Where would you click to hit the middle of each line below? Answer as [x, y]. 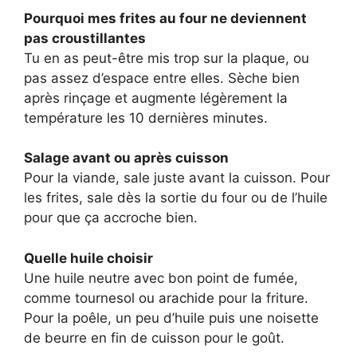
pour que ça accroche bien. [111, 218]
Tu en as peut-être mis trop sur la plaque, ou [167, 58]
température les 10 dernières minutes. [146, 118]
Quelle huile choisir [88, 258]
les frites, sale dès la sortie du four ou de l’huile [176, 198]
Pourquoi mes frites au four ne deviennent [165, 18]
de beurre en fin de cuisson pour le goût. [154, 337]
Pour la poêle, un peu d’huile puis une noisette [171, 318]
